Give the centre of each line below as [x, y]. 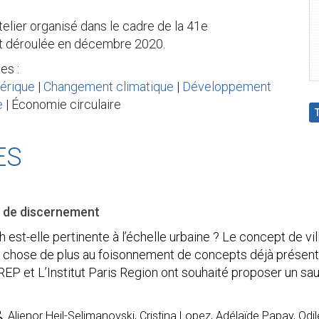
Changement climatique [109, 86]
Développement [227, 86]
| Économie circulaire [62, 104]
